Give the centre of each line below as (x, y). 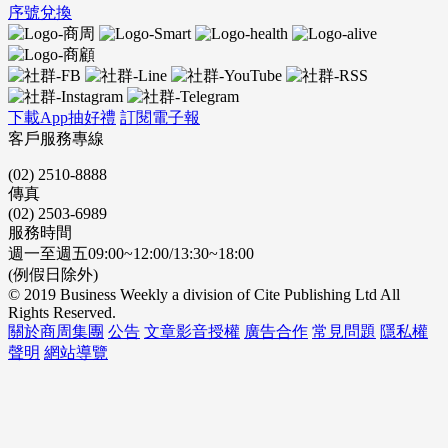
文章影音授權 (192, 332)
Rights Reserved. (62, 313)
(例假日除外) (53, 275)
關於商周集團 (56, 332)
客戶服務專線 (56, 139)
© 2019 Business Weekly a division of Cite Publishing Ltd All (204, 295)
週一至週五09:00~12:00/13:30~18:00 (131, 254)
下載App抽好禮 (62, 118)
